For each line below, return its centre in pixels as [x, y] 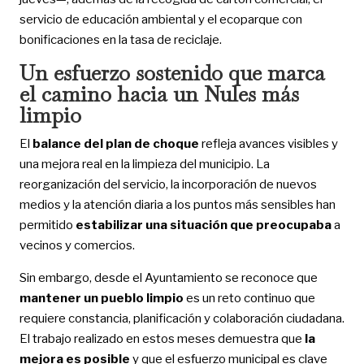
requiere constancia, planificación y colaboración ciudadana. [182, 318]
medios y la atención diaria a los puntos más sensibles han [177, 204]
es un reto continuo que [249, 298]
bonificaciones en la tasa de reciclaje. [120, 39]
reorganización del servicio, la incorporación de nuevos [168, 184]
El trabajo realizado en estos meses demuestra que [162, 338]
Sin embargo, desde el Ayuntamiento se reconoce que [168, 277]
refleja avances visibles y [268, 143]
